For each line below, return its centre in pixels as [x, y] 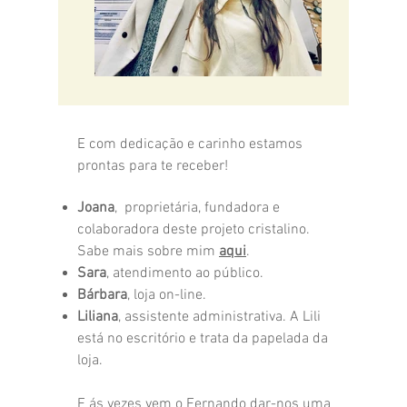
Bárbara [102, 295]
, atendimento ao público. [187, 273]
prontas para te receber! [153, 166]
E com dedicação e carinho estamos [190, 144]
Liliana [98, 317]
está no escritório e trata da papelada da [203, 338]
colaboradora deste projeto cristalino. [194, 229]
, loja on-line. [167, 295]
